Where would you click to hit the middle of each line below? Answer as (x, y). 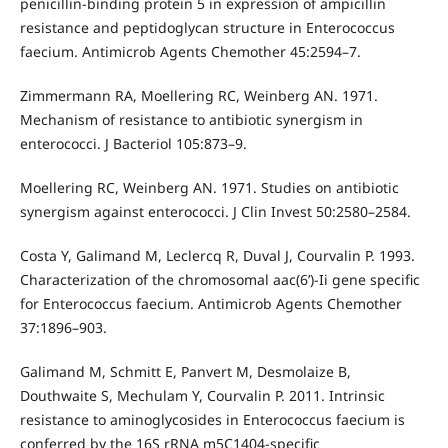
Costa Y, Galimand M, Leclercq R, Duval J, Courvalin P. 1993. (217, 256)
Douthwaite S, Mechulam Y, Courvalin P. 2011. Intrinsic (202, 396)
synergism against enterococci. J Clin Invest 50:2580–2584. (215, 212)
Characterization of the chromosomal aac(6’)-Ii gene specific (219, 280)
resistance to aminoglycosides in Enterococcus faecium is (212, 420)
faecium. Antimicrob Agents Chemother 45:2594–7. (190, 52)
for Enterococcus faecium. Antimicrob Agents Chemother (210, 304)
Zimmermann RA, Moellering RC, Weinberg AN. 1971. (198, 96)
